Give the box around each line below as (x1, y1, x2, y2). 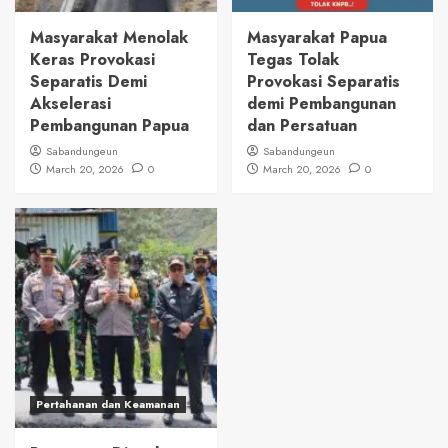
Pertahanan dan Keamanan (36, 396, 180, 413)
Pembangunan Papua (30, 114, 189, 138)
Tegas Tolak (246, 48, 339, 72)
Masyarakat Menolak (30, 26, 188, 50)
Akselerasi (30, 92, 111, 116)
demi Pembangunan (246, 92, 396, 116)
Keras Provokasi (30, 48, 155, 72)
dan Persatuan (246, 114, 357, 138)
